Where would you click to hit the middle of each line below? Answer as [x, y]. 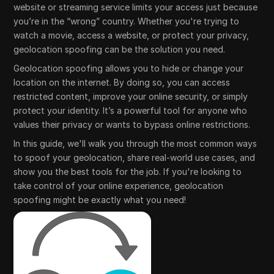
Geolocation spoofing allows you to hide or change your [129, 68]
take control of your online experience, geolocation [119, 186]
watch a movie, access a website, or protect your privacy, [131, 35]
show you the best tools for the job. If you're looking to [128, 172]
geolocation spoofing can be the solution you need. [120, 49]
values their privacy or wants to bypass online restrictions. [132, 124]
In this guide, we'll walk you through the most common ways [135, 143]
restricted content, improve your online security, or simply [131, 96]
